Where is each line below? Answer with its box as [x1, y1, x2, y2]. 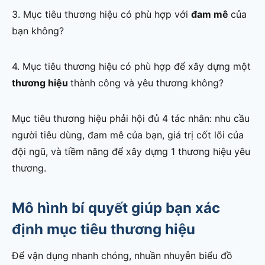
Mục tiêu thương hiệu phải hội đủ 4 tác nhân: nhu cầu [12, 112, 250, 125]
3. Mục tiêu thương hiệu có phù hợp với [12, 8, 191, 21]
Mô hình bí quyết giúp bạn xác [12, 199, 220, 217]
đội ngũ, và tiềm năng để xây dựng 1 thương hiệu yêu [12, 146, 250, 158]
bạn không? [12, 25, 64, 37]
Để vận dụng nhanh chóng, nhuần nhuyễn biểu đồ [12, 250, 232, 262]
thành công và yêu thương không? [70, 77, 224, 89]
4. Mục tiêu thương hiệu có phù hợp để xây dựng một [12, 60, 251, 73]
